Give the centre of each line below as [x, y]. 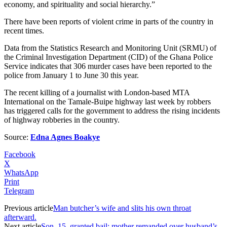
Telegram [19, 191]
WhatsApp [21, 172]
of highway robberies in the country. [62, 120]
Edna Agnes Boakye [65, 137]
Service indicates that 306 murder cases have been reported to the [108, 66]
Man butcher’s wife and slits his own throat [122, 208]
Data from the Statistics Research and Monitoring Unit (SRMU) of [110, 48]
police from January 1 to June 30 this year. [71, 75]
